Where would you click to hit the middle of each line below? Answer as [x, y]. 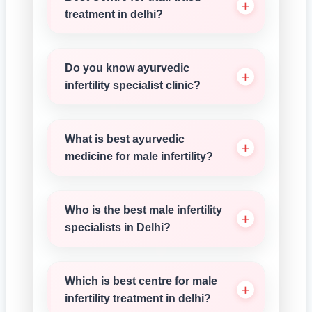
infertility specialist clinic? [133, 85]
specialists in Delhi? [118, 227]
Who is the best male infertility [143, 210]
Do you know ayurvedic [127, 68]
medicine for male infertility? [139, 156]
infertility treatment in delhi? [138, 298]
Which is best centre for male [141, 281]
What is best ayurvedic [125, 139]
